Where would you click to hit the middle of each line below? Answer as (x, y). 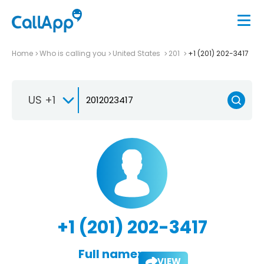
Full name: (109, 254)
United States (137, 53)
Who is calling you (73, 53)
